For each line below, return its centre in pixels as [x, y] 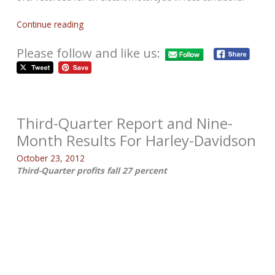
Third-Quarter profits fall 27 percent [92, 171]
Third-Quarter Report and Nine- [125, 124]
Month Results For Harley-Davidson [137, 141]
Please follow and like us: [89, 53]
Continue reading [50, 24]
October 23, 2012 [51, 158]
